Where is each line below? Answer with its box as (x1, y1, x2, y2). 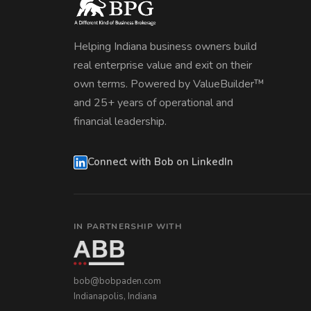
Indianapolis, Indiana (74, 289, 157, 303)
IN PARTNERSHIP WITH (74, 220, 182, 232)
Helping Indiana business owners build (74, 39, 257, 54)
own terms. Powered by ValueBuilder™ (74, 76, 264, 92)
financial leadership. (74, 114, 167, 129)
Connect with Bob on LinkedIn (87, 155, 233, 169)
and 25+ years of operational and (74, 95, 233, 110)
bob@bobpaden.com (74, 274, 161, 287)
